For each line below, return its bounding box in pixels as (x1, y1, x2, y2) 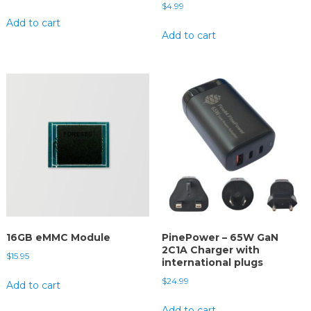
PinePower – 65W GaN (161, 231, 278, 244)
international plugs (161, 256, 263, 269)
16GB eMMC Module (6, 231, 110, 244)
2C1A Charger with (161, 244, 260, 257)
